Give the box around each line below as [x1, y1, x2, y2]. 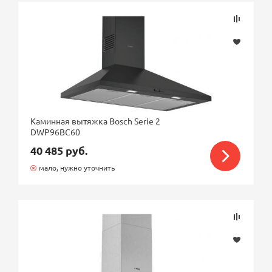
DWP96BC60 [30, 126, 81, 137]
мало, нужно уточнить [37, 163, 115, 172]
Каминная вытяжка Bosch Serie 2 [30, 115, 161, 126]
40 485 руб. [30, 143, 88, 157]
